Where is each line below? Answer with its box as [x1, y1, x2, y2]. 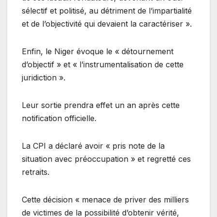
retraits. [22, 167, 49, 177]
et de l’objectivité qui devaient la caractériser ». [22, 18, 192, 29]
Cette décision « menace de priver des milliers [22, 194, 189, 204]
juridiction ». [22, 72, 65, 82]
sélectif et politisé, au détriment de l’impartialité [22, 5, 192, 15]
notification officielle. [22, 113, 96, 123]
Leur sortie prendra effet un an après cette [22, 100, 180, 110]
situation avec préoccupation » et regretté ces [22, 154, 191, 164]
